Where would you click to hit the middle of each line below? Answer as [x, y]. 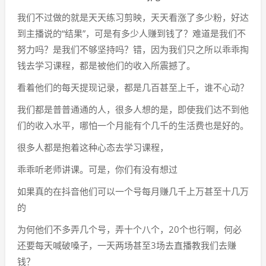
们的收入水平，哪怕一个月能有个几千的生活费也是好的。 [133, 125]
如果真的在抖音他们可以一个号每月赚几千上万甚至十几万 [133, 191]
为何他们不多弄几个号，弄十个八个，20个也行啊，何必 [129, 229]
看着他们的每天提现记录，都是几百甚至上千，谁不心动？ [133, 87]
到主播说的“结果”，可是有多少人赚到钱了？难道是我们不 [132, 33]
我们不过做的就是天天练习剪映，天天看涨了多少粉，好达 [133, 17]
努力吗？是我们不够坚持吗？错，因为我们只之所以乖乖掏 [133, 49]
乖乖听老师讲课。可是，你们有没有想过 [97, 169]
